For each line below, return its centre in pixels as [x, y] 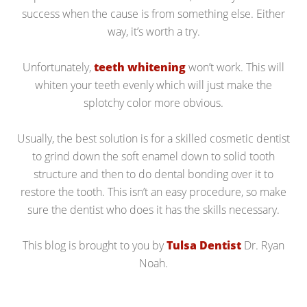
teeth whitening [140, 67]
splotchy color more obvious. [153, 102]
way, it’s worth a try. [153, 31]
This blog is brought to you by [95, 245]
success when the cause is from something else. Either [153, 13]
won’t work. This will [235, 67]
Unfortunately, [58, 67]
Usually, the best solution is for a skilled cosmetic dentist [153, 138]
